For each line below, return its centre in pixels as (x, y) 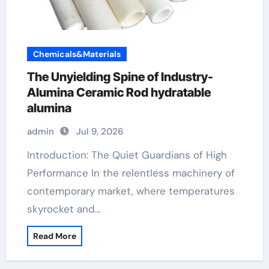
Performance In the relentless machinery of (131, 173)
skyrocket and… (64, 209)
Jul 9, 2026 (99, 131)
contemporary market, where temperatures (131, 191)
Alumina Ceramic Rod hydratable (119, 92)
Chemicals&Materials (77, 54)
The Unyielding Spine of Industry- (120, 77)
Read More (54, 236)
